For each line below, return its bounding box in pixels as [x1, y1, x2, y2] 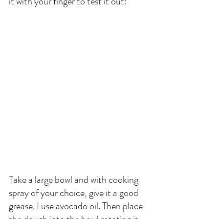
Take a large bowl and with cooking [9, 173, 140, 187]
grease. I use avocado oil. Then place [9, 199, 145, 214]
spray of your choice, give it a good [9, 186, 140, 200]
